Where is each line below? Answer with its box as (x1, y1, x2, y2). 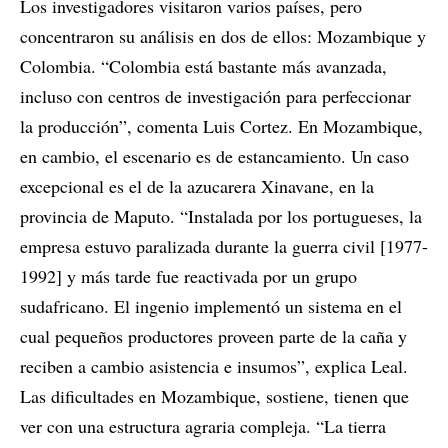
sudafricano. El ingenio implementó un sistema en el (20, 293, 402, 318)
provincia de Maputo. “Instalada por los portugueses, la (20, 203, 422, 228)
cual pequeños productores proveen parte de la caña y (20, 323, 407, 348)
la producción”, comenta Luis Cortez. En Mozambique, (20, 113, 423, 138)
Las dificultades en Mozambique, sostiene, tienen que (20, 383, 409, 408)
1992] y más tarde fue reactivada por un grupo (20, 263, 357, 288)
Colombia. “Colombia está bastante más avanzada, (20, 53, 387, 78)
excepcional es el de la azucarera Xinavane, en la (20, 173, 374, 198)
